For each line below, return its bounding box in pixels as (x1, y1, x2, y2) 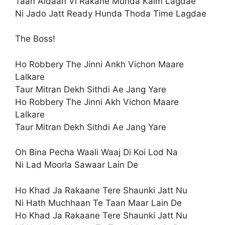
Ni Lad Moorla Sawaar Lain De (15, 160, 138, 170)
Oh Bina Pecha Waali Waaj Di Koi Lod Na (15, 147, 178, 157)
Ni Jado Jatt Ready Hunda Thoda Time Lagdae (15, 8, 206, 19)
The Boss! (15, 34, 55, 44)
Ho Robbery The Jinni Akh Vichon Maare (15, 96, 179, 107)
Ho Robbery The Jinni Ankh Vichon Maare (15, 59, 184, 69)
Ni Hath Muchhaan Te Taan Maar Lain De (15, 197, 182, 208)
